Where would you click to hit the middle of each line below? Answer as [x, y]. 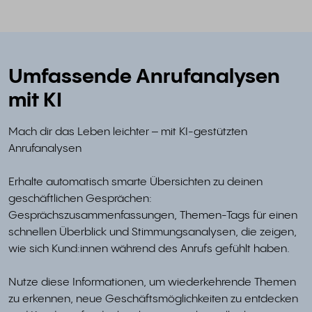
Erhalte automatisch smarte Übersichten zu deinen [135, 182]
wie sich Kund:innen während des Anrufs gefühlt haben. [149, 249]
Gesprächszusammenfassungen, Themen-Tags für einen [153, 215]
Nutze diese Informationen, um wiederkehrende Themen [152, 282]
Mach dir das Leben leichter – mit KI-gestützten [128, 132]
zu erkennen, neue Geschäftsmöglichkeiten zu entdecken [153, 299]
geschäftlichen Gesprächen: [80, 198]
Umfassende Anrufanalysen [144, 77]
